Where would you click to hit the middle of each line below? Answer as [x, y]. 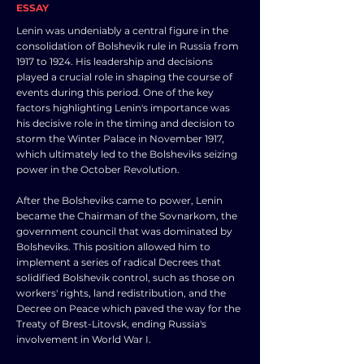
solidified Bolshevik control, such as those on [126, 277]
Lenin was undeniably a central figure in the [122, 30]
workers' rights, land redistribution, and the [121, 293]
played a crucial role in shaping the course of [124, 77]
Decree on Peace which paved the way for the [128, 308]
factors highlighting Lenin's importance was [123, 108]
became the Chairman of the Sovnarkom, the [127, 216]
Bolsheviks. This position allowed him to [113, 247]
